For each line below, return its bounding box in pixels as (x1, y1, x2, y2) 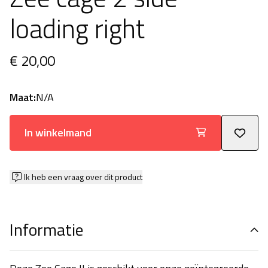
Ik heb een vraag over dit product (24, 170, 142, 183)
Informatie (10, 216, 83, 242)
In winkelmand (25, 124, 92, 141)
